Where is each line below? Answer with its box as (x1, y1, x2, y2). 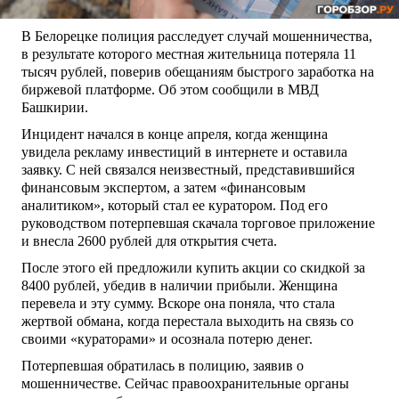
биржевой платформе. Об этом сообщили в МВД (21, 81, 319, 97)
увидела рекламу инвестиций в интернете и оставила (21, 143, 347, 159)
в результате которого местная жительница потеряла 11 (21, 45, 356, 61)
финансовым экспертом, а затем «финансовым (21, 179, 305, 195)
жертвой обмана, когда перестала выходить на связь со (21, 313, 354, 329)
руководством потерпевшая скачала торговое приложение (21, 215, 375, 231)
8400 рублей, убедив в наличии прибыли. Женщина (21, 277, 338, 293)
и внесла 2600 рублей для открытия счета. (21, 232, 277, 248)
